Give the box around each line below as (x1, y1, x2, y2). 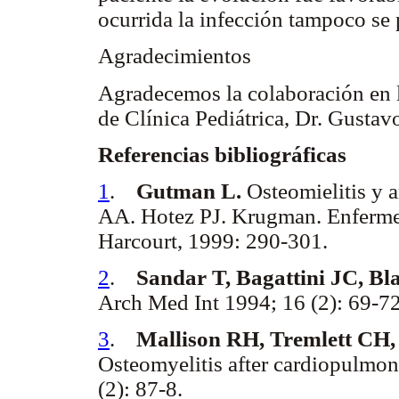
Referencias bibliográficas (98, 142, 346, 167)
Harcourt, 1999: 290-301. (98, 229, 328, 254)
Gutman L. (136, 179, 241, 204)
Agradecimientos (98, 44, 251, 69)
